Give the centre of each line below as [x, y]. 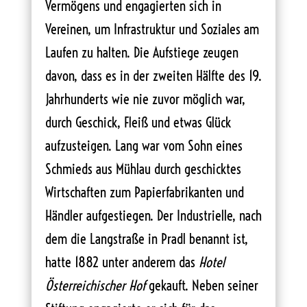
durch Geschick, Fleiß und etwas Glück [138, 122]
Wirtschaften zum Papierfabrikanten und [144, 192]
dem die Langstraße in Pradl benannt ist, [146, 238]
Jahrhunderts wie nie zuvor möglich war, [145, 99]
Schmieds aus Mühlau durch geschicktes [143, 169]
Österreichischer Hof [95, 285]
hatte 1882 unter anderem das [122, 262]
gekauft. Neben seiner [201, 285]
